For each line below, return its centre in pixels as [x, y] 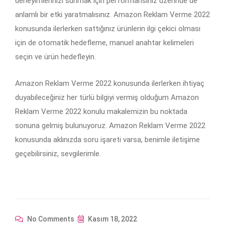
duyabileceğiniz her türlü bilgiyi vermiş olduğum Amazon [107, 98]
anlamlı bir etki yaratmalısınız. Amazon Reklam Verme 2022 [113, 15]
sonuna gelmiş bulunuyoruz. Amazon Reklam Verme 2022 [110, 126]
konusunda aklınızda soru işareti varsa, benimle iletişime [107, 140]
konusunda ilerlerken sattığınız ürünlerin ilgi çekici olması [108, 29]
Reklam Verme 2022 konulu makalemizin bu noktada [101, 112]
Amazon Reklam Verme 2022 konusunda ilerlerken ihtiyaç [110, 84]
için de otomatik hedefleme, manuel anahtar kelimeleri [104, 43]
